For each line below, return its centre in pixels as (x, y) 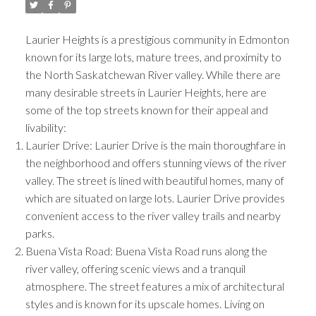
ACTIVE (227, 205)
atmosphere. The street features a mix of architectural (154, 286)
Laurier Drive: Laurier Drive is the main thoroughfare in (155, 145)
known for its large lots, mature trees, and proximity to (153, 56)
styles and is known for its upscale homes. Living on (145, 303)
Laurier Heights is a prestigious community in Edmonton (157, 39)
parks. (39, 233)
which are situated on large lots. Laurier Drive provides (155, 197)
